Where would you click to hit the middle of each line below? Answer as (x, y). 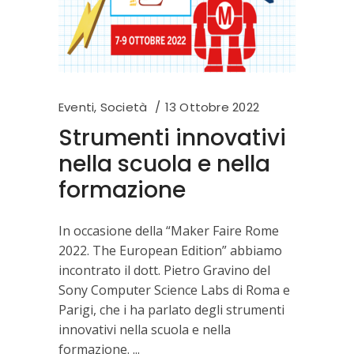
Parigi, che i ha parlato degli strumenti (171, 309)
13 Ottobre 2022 (212, 107)
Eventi (77, 107)
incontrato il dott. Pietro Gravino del (164, 270)
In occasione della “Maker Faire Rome (169, 230)
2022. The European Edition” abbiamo (170, 250)
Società (124, 107)
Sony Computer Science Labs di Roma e (174, 290)
